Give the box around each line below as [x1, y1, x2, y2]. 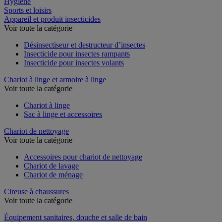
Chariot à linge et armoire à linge [4, 75, 106, 84]
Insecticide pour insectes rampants [24, 49, 130, 58]
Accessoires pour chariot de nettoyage [24, 152, 142, 161]
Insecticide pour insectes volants [24, 58, 124, 67]
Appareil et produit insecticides [4, 14, 101, 23]
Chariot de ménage [24, 170, 83, 179]
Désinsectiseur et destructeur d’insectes [24, 40, 145, 49]
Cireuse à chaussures [4, 187, 69, 196]
